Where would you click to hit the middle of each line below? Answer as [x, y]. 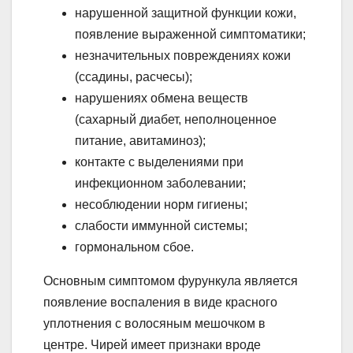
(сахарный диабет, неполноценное [176, 120]
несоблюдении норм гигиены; [161, 205]
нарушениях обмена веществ [162, 98]
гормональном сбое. [134, 247]
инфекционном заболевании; [160, 184]
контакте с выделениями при [159, 162]
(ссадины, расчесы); [134, 77]
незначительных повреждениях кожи [183, 56]
